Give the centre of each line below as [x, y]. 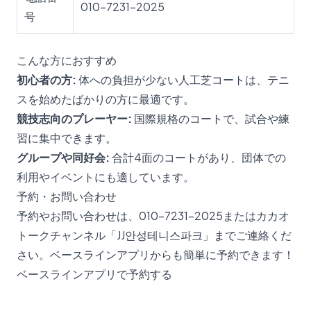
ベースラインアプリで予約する [94, 274]
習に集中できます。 [67, 138]
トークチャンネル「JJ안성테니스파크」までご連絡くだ [154, 235]
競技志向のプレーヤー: [74, 118]
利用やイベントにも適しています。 [106, 177]
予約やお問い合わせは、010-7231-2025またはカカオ [153, 216]
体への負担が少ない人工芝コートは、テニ [183, 79]
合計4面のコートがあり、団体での [198, 157]
